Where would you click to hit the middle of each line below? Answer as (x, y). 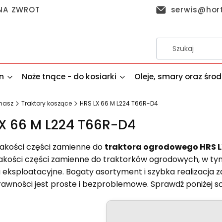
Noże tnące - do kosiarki (69, 77)
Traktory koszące (47, 104)
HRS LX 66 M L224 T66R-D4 (119, 104)
